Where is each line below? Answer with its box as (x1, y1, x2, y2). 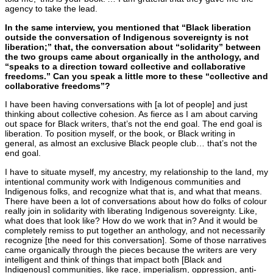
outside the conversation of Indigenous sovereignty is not (5, 32, 249, 42)
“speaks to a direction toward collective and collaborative (5, 61, 246, 71)
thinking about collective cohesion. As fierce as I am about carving (5, 109, 258, 119)
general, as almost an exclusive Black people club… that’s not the (5, 138, 257, 149)
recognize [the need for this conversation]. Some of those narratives (5, 235, 266, 245)
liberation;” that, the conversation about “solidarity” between (5, 41, 261, 52)
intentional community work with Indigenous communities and (5, 176, 241, 186)
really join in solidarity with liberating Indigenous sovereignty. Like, (5, 205, 257, 216)
